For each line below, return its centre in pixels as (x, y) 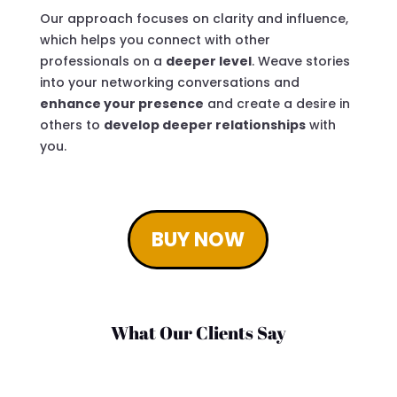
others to (71, 125)
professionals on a (102, 61)
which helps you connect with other (155, 39)
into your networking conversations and (169, 82)
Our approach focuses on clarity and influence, (194, 18)
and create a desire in (276, 103)
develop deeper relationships (204, 125)
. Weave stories (300, 61)
